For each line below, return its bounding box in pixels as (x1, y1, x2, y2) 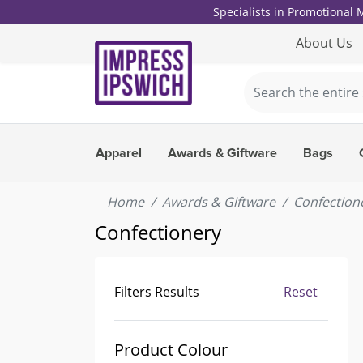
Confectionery (95, 219, 221, 246)
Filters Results (114, 283, 199, 301)
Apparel (96, 147, 142, 160)
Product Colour (114, 339, 228, 361)
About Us (295, 34, 352, 52)
